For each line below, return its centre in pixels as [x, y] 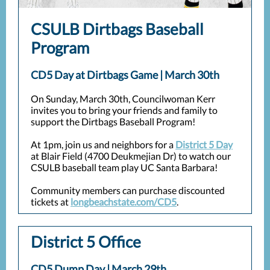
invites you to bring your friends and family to [124, 110]
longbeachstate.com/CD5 [124, 202]
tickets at [51, 202]
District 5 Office [86, 242]
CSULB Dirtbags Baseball [117, 29]
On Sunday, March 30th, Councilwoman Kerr [123, 99]
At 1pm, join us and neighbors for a [103, 144]
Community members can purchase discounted [128, 190]
